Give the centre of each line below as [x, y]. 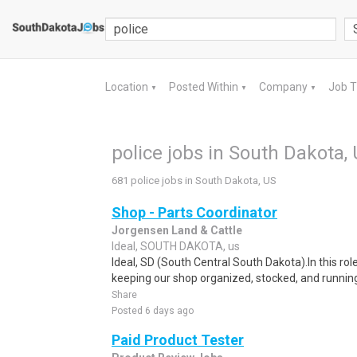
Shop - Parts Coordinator [194, 212]
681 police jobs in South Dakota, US [194, 180]
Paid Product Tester [178, 340]
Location [128, 87]
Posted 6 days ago [153, 311]
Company [284, 87]
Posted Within [205, 87]
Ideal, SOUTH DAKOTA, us [176, 246]
